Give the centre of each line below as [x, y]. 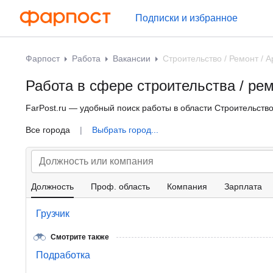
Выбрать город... [125, 130]
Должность [52, 186]
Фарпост [43, 58]
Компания [187, 186]
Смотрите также [80, 237]
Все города [49, 130]
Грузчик [53, 214]
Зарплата [243, 186]
